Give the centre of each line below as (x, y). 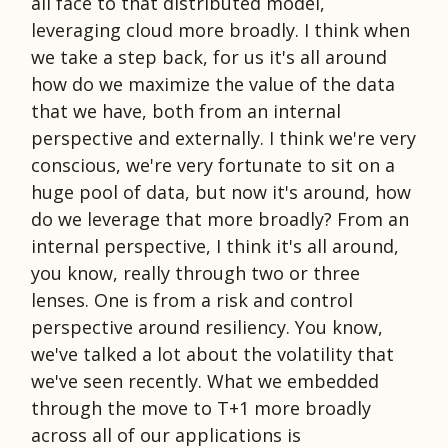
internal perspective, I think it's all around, (215, 245)
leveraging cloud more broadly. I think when (220, 29)
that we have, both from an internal (186, 110)
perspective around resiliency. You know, (207, 326)
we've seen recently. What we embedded (205, 380)
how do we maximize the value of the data (213, 83)
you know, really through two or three (195, 272)
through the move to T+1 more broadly (201, 407)
